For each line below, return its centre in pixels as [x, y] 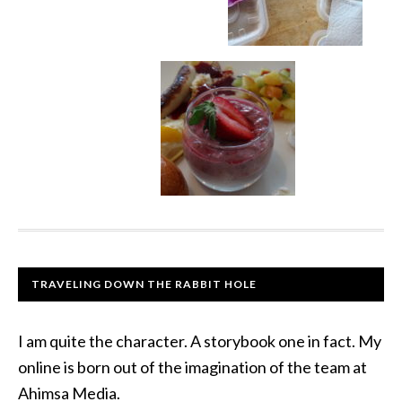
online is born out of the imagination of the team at [192, 367]
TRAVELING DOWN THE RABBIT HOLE [144, 284]
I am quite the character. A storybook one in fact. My [200, 341]
